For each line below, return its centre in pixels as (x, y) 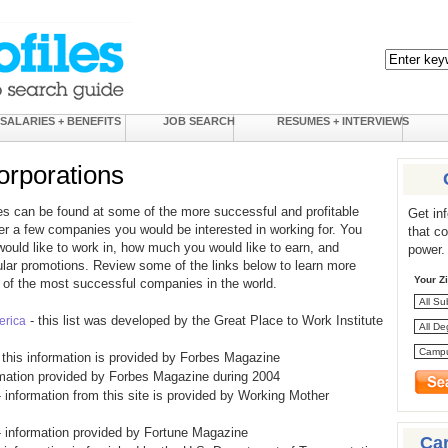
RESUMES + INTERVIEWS (343, 121)
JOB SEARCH (199, 121)
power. (426, 249)
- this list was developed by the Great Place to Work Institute (204, 320)
